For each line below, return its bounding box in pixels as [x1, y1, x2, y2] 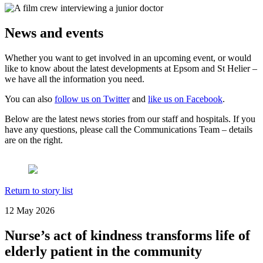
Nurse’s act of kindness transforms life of [5, 228, 250, 244]
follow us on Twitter [55, 94, 130, 104]
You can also [5, 94, 55, 104]
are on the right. [5, 135, 68, 146]
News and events [5, 25, 103, 41]
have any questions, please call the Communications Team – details [5, 124, 252, 135]
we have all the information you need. [5, 74, 144, 85]
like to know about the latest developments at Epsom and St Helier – [5, 63, 257, 74]
